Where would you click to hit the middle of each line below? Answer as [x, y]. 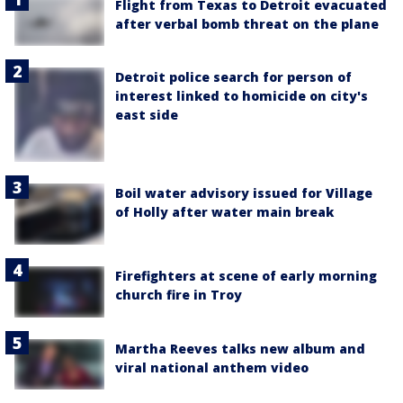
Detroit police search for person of [233, 77]
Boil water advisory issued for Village [244, 193]
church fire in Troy [179, 295]
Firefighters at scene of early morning [246, 276]
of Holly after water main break [224, 211]
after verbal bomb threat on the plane [247, 23]
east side [147, 115]
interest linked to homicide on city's [242, 96]
